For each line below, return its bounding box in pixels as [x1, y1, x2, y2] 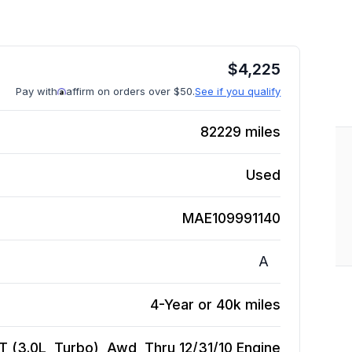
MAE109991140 [182, 210, 281, 226]
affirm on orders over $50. [66, 85, 196, 97]
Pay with [16, 85, 58, 97]
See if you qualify [195, 85, 281, 97]
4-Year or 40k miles [150, 296, 281, 313]
